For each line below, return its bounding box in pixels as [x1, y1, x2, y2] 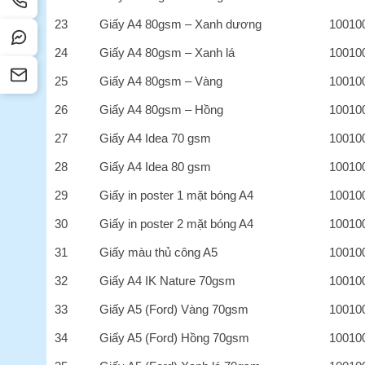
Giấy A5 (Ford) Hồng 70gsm [99, 330, 250, 345]
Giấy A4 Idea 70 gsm [99, 130, 212, 145]
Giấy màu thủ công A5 [99, 244, 218, 259]
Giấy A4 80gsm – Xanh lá [99, 45, 235, 59]
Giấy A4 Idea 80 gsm [99, 159, 212, 174]
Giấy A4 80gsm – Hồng [99, 102, 224, 117]
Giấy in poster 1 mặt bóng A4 [99, 187, 254, 202]
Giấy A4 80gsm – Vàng [99, 73, 223, 88]
